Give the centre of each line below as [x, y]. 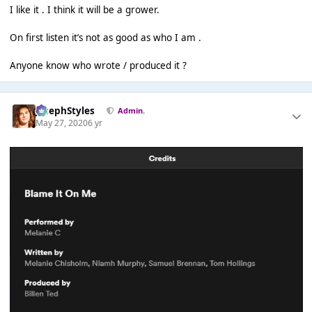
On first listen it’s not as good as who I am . [105, 37]
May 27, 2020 [62, 123]
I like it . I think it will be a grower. [84, 9]
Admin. [131, 111]
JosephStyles [65, 110]
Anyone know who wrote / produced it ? [98, 65]
